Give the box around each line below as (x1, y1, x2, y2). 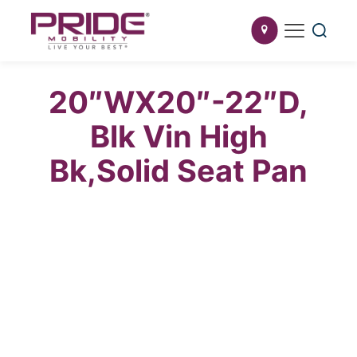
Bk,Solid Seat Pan (49, 151, 308, 189)
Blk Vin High (89, 117, 268, 155)
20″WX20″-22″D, (49, 83, 308, 120)
